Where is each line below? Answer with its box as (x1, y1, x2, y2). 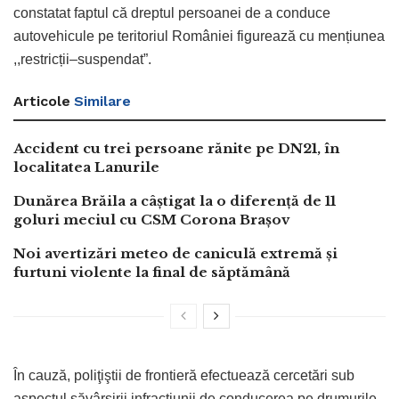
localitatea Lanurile (13, 158, 159, 175)
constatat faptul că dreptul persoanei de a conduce (13, 4, 330, 20)
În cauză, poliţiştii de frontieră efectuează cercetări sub (13, 367, 354, 383)
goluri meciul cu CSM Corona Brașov (13, 210, 289, 228)
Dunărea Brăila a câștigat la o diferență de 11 (13, 191, 336, 209)
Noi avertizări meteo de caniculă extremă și (13, 244, 338, 262)
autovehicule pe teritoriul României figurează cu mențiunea (13, 28, 385, 44)
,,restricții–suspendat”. (13, 51, 151, 67)
